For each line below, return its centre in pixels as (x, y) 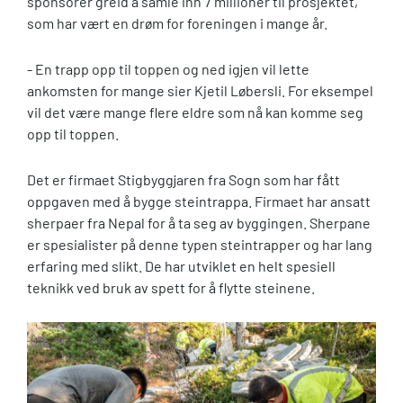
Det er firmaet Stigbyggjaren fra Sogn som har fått (184, 179)
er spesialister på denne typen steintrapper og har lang (200, 244)
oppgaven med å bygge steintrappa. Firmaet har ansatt (199, 201)
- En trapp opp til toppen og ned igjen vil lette (168, 68)
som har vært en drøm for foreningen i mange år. (177, 22)
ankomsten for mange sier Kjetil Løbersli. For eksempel (200, 90)
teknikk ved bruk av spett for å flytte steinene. (171, 287)
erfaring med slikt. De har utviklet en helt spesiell (181, 265)
